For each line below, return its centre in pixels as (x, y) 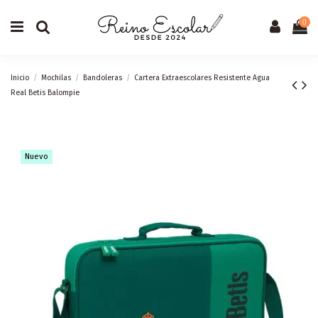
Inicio (20, 77)
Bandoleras (103, 77)
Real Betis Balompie (45, 92)
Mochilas (56, 77)
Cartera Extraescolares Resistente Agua (202, 77)
